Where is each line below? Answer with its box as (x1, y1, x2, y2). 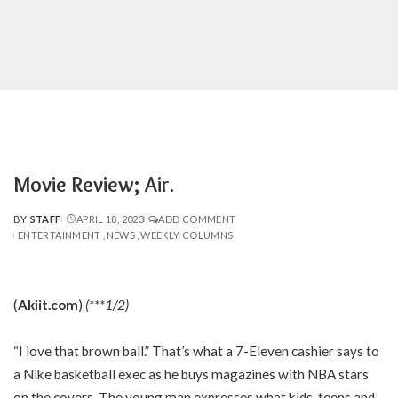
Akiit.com (18, 297, 78, 313)
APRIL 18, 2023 (76, 213, 145, 225)
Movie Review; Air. (13, 171, 174, 197)
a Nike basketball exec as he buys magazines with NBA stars (13, 365, 369, 382)
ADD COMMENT (158, 213, 236, 225)
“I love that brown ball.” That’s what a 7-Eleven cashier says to (13, 342, 379, 359)
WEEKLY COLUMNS (140, 229, 234, 241)
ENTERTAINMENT (18, 229, 101, 241)
